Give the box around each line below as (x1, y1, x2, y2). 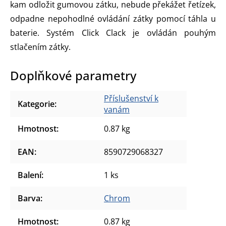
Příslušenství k (104, 92, 158, 104)
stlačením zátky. (10, 41, 71, 52)
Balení (18, 169, 41, 181)
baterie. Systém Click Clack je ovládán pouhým (10, 27, 216, 38)
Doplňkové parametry (10, 67, 136, 84)
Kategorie (18, 98, 54, 109)
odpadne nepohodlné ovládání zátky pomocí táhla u (10, 13, 216, 24)
